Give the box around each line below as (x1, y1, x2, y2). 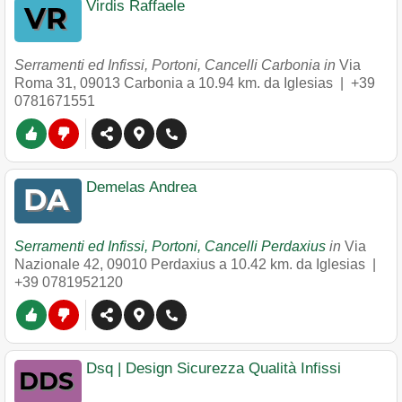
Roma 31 (14, 75, 73, 91)
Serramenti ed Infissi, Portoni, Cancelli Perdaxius (14, 239, 326, 254)
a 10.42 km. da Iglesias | (219, 257, 380, 272)
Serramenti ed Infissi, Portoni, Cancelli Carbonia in (14, 57, 339, 73)
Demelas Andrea (86, 179, 197, 196)
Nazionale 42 (14, 257, 100, 272)
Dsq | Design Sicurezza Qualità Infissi (86, 360, 341, 377)
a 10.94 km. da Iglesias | (187, 75, 351, 91)
